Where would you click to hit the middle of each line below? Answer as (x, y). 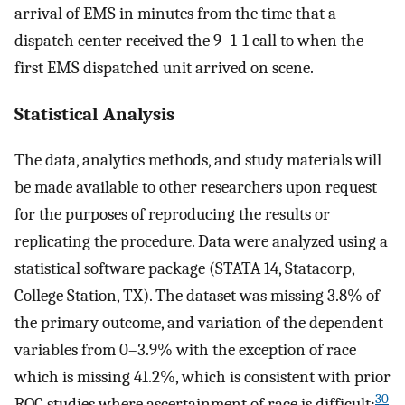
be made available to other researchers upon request (196, 188)
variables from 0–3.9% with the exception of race (185, 350)
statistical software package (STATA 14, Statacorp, (184, 269)
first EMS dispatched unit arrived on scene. (164, 67)
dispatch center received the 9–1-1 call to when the (189, 40)
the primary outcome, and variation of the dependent (199, 323)
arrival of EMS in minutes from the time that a (175, 13)
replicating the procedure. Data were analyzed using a (201, 242)
